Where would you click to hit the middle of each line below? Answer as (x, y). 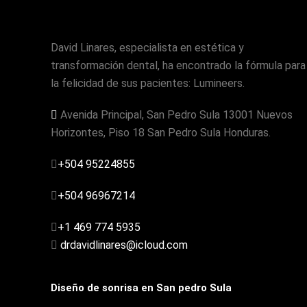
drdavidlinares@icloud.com (123, 245)
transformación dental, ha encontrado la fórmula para (178, 65)
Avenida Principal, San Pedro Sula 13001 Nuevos (175, 115)
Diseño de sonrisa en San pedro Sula (141, 288)
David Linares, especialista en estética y (147, 48)
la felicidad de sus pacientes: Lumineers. (148, 83)
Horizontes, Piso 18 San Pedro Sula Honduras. (161, 133)
